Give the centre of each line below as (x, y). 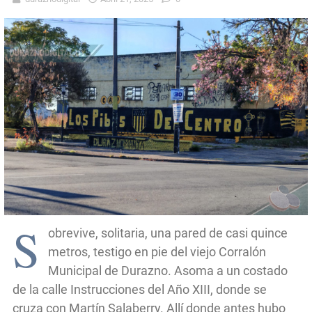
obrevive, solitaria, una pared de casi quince (168, 233)
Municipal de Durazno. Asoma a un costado (168, 271)
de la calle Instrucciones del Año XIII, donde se (140, 290)
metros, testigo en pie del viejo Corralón (157, 252)
